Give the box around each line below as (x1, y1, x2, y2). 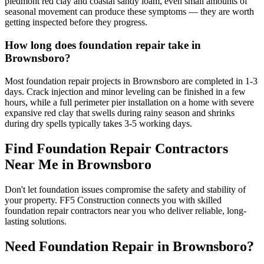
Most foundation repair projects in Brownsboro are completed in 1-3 (5, 75, 258, 86)
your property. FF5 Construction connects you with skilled (5, 194, 222, 205)
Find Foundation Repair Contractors (5, 140, 228, 156)
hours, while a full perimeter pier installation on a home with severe (5, 97, 254, 107)
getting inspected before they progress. (5, 17, 147, 28)
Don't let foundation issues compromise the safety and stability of (5, 184, 246, 194)
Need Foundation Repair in (5, 238, 173, 254)
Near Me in (5, 156, 77, 172)
